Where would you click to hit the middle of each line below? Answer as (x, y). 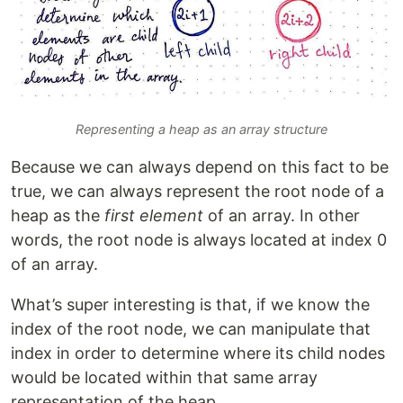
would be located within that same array (164, 377)
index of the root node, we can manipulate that (191, 328)
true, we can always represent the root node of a (197, 191)
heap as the (58, 215)
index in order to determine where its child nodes (198, 353)
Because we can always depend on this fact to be (200, 166)
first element (154, 215)
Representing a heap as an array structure (201, 129)
